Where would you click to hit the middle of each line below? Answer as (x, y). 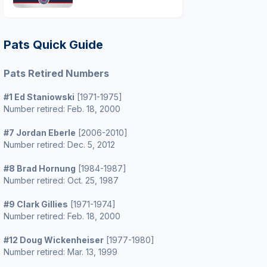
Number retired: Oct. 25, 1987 (61, 180)
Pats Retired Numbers (56, 73)
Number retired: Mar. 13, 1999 (60, 252)
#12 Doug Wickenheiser (54, 240)
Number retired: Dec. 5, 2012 (59, 145)
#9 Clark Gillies (36, 204)
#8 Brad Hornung (40, 168)
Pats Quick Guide (53, 45)
